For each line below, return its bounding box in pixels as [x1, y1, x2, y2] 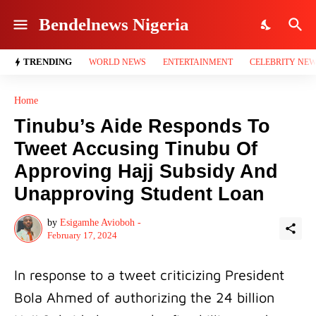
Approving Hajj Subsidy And [14, 161, 278, 182]
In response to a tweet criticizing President [14, 267, 284, 283]
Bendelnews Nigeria [39, 15, 189, 34]
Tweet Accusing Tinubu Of [14, 138, 257, 159]
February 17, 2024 [47, 229, 117, 241]
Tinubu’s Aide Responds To [14, 116, 270, 137]
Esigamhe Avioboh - [60, 217, 141, 228]
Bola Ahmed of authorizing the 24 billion [14, 289, 274, 305]
